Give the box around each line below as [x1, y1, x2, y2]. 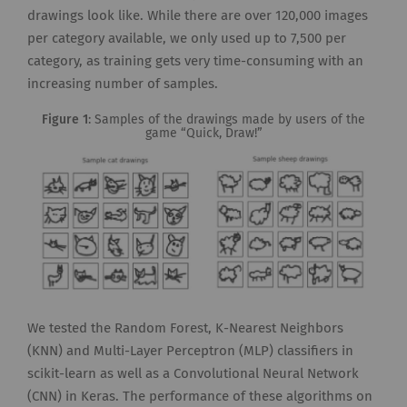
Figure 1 [42, 114, 88, 126]
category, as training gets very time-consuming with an [27, 55, 363, 68]
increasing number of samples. [27, 77, 218, 91]
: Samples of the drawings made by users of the [88, 114, 365, 126]
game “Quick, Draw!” [144, 127, 263, 140]
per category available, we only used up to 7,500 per [27, 32, 346, 45]
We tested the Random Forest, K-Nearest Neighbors [27, 322, 343, 336]
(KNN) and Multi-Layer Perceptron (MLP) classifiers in [27, 344, 353, 359]
